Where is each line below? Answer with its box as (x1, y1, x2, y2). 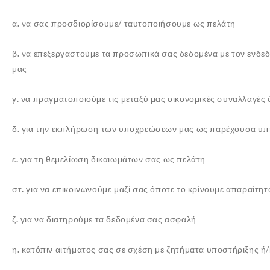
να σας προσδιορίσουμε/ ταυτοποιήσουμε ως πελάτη (21, 18, 236, 28)
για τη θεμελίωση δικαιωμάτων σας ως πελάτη (18, 154, 206, 164)
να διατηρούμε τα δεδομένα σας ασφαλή (34, 214, 196, 224)
